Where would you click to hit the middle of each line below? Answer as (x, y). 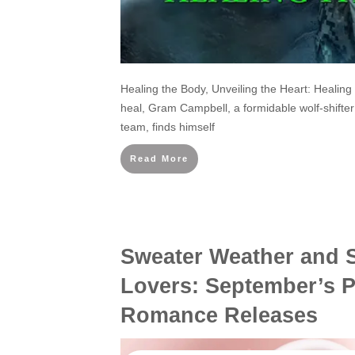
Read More (159, 158)
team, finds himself (168, 127)
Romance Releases (219, 315)
